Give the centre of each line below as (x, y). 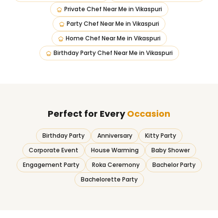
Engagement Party (51, 165)
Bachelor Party (174, 165)
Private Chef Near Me (95, 9)
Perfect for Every (87, 114)
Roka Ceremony (116, 165)
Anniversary (115, 136)
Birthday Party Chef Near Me (95, 53)
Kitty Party (160, 136)
